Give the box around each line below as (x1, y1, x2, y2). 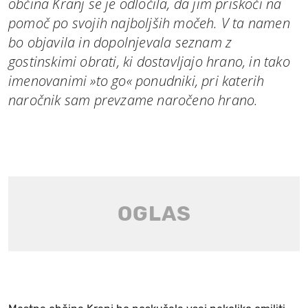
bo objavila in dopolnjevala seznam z (8, 32, 232, 52)
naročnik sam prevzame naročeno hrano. (8, 90, 258, 109)
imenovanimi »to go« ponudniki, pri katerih (8, 71, 265, 90)
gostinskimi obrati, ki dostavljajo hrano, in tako (8, 52, 290, 71)
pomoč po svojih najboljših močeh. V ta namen (8, 13, 290, 32)
